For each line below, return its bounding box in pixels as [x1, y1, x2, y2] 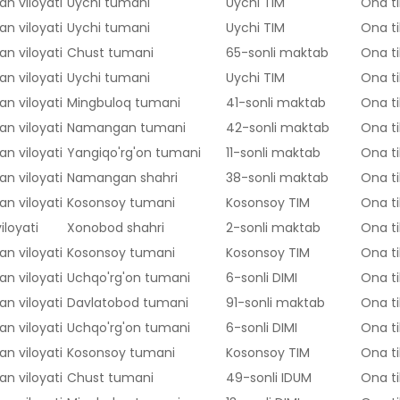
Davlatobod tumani [67, 294, 188, 312]
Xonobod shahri [67, 219, 164, 237]
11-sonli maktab [226, 144, 321, 162]
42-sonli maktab [226, 119, 329, 137]
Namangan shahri [67, 169, 178, 187]
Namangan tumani [67, 119, 186, 137]
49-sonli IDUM [226, 369, 312, 387]
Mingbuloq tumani [67, 94, 180, 112]
